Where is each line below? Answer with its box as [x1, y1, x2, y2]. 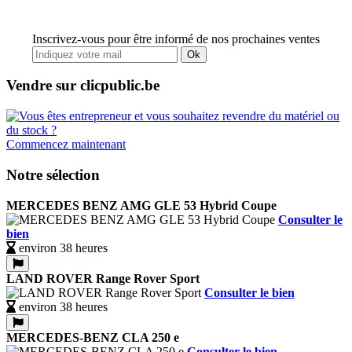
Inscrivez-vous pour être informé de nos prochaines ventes [32, 31, 320, 46]
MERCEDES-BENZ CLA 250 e [6, 330, 179, 344]
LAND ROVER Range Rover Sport [6, 271, 200, 285]
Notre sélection [6, 166, 100, 183]
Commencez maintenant [6, 137, 126, 152]
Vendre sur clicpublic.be [6, 77, 159, 94]
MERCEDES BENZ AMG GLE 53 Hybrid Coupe [6, 198, 277, 212]
